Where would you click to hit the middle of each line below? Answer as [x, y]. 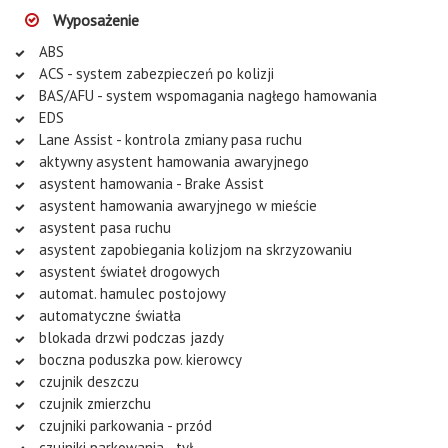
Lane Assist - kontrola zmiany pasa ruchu [168, 139]
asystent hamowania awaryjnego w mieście [176, 205]
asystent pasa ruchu [103, 227]
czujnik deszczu [87, 381]
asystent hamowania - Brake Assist [149, 183]
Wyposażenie [94, 19]
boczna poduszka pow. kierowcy [138, 359]
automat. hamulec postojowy [130, 293]
